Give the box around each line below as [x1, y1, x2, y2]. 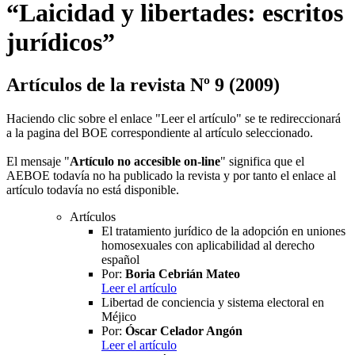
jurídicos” [6, 28, 115, 57]
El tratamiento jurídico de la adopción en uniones [101, 223, 345, 238]
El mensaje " [6, 154, 70, 168]
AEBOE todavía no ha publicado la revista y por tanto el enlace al [6, 168, 336, 182]
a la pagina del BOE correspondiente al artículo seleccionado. [6, 125, 313, 139]
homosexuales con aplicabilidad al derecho [101, 238, 315, 252]
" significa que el [220, 154, 304, 168]
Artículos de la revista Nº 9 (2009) [6, 74, 280, 95]
